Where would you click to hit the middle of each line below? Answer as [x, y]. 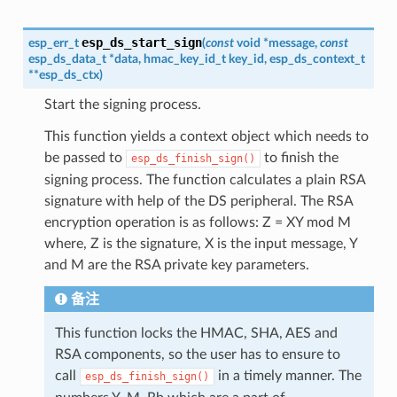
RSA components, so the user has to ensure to [197, 354]
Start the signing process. [122, 104]
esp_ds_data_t [67, 58]
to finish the [299, 157]
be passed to [85, 157]
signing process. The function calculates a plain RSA [204, 179]
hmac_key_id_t [184, 58]
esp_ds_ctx [69, 74]
